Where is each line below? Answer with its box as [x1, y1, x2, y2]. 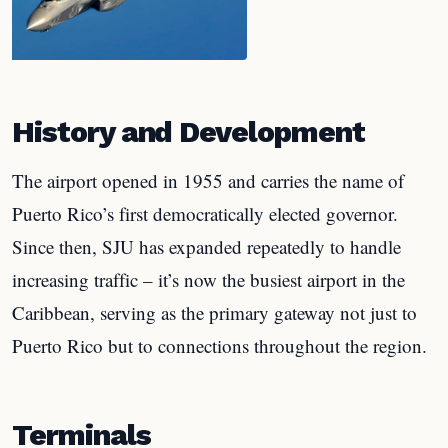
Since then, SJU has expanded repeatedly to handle [12, 234, 401, 259]
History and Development [12, 114, 365, 149]
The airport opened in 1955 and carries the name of [12, 168, 404, 193]
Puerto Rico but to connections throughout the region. [12, 333, 427, 358]
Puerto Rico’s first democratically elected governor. [12, 201, 398, 226]
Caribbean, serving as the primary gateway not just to [12, 300, 417, 325]
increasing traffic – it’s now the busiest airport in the [12, 267, 405, 292]
